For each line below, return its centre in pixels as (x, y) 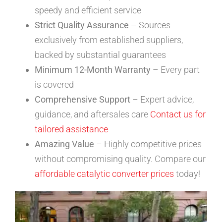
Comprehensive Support (83, 99)
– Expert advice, (162, 99)
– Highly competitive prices (148, 144)
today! (187, 173)
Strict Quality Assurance (82, 25)
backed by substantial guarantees (100, 55)
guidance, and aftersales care (92, 114)
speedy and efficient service (88, 10)
